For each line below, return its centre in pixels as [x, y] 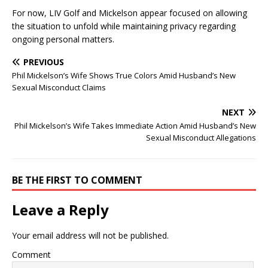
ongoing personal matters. [63, 39]
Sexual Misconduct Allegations [201, 138]
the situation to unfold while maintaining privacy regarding [124, 26]
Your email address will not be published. [90, 235]
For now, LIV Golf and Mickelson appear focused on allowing [130, 13]
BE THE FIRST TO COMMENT [77, 180]
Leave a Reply [60, 210]
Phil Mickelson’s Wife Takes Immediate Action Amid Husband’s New [135, 126]
